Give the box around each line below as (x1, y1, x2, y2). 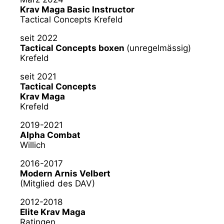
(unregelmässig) (126, 42, 191, 53)
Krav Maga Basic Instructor (20, 4, 134, 14)
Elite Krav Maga (20, 206, 85, 217)
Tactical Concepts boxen (20, 42, 126, 53)
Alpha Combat (20, 129, 80, 140)
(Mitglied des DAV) (20, 178, 95, 188)
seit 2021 (20, 71, 56, 81)
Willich (20, 139, 45, 150)
